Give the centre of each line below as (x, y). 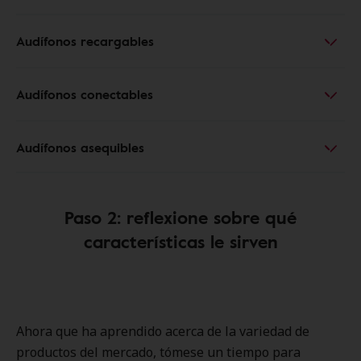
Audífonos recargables (85, 41)
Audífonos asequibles (80, 148)
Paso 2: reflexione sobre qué (180, 218)
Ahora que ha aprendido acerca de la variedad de (163, 332)
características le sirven (180, 242)
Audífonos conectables (85, 95)
